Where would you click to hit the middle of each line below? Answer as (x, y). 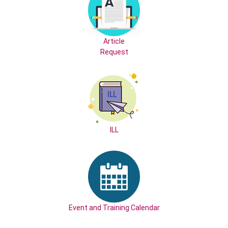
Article (114, 41)
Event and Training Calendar (114, 208)
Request (114, 52)
